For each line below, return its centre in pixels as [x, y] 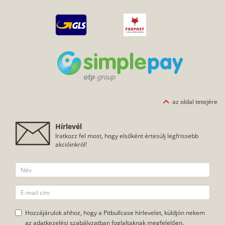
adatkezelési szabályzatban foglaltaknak [89, 178]
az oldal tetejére [195, 57]
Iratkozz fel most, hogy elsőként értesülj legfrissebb [127, 91]
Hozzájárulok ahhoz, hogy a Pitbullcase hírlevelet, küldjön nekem [115, 167]
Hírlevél [69, 81]
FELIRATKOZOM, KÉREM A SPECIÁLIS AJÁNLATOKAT [113, 197]
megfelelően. [165, 178]
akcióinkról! [71, 99]
